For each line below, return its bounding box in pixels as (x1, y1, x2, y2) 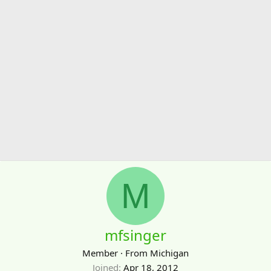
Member (82, 247, 118, 259)
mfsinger (105, 225, 166, 245)
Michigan (150, 247, 189, 259)
